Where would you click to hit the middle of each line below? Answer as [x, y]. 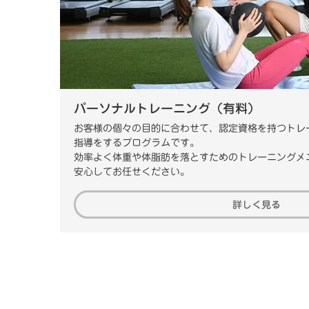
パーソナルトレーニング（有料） [167, 108]
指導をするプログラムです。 [137, 142]
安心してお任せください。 [132, 171]
